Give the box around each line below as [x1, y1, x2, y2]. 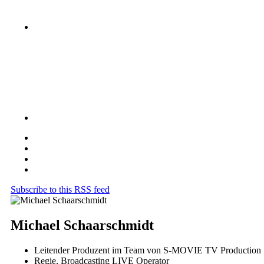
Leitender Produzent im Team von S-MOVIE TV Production [34, 245, 261, 255]
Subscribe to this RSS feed [11, 184, 110, 194]
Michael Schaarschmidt [11, 217, 154, 233]
